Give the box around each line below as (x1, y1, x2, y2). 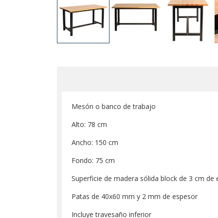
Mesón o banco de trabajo (72, 102, 156, 111)
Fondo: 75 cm (72, 156, 115, 165)
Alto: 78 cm (72, 120, 107, 129)
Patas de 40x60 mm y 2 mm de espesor (72, 192, 198, 201)
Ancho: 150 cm (72, 138, 118, 147)
